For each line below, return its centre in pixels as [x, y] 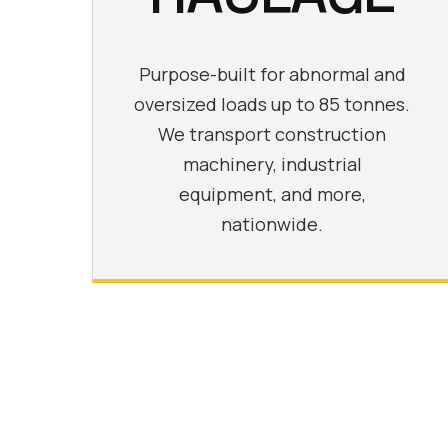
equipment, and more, [272, 193]
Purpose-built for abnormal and [272, 73]
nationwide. [272, 223]
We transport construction [272, 133]
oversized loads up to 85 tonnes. [272, 103]
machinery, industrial [272, 163]
